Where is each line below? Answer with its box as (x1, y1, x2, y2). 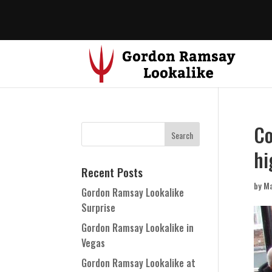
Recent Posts (81, 163, 143, 180)
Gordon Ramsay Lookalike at (81, 256, 196, 270)
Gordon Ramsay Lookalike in (81, 220, 194, 235)
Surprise (81, 200, 116, 215)
